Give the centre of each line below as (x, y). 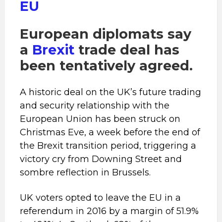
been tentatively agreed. (106, 66)
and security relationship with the (95, 106)
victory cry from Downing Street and (101, 159)
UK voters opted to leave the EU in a (100, 198)
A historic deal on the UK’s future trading (111, 92)
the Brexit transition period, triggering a (108, 146)
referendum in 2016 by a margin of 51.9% (109, 211)
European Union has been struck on (100, 119)
